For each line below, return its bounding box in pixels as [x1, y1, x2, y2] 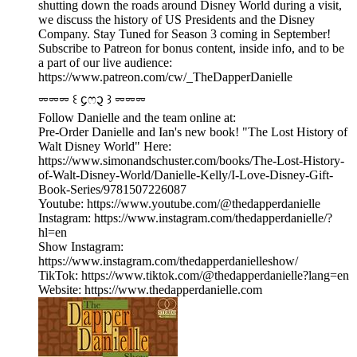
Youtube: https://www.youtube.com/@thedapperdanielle [38, 197, 320, 211]
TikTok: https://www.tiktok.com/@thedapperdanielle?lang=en [38, 269, 349, 283]
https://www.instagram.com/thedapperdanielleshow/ [38, 254, 298, 269]
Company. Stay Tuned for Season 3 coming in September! [38, 27, 331, 41]
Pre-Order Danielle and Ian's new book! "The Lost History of [38, 125, 347, 139]
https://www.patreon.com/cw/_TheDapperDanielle [38, 70, 292, 84]
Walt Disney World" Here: [38, 139, 171, 154]
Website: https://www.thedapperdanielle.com [38, 283, 262, 297]
